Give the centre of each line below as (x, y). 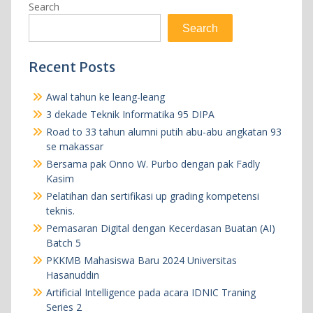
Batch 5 (63, 243)
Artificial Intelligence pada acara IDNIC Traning (151, 293)
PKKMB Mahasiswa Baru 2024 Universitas (141, 261)
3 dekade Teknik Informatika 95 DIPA (130, 115)
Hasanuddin (72, 275)
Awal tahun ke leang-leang (105, 97)
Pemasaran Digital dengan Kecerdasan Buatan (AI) (160, 228)
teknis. (60, 211)
